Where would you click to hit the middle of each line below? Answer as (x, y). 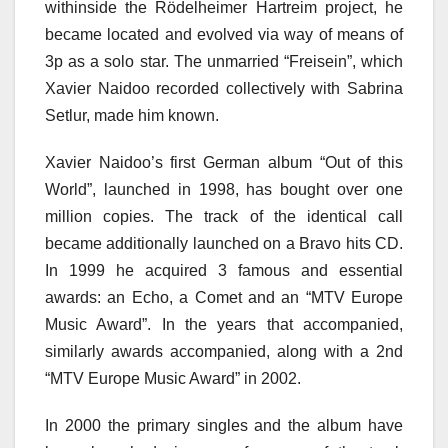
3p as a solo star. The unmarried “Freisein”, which (224, 61)
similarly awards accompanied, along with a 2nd (224, 351)
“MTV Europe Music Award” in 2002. (173, 378)
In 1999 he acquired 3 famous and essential (224, 270)
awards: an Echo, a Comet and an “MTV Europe (224, 297)
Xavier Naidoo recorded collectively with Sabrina (224, 88)
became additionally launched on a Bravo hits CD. (224, 243)
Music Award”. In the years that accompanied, (224, 324)
